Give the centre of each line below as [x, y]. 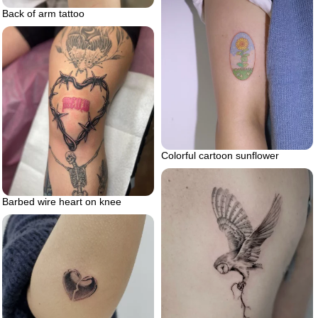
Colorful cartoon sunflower [220, 156]
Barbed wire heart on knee [62, 202]
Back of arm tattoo [43, 14]
